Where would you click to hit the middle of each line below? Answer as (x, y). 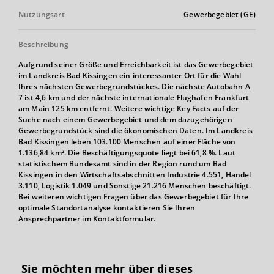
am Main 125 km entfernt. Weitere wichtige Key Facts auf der (128, 108)
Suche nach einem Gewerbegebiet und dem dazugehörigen (125, 119)
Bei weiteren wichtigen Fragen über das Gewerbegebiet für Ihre (134, 196)
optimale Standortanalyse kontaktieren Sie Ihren (107, 207)
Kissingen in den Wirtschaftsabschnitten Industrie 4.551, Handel (135, 174)
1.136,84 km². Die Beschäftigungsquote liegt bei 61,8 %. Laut (127, 152)
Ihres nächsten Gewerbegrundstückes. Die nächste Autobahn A (134, 86)
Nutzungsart (42, 14)
